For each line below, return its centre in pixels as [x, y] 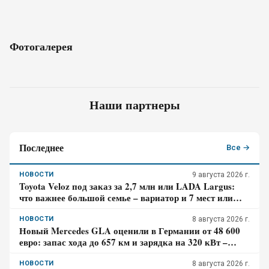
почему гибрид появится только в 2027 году [111, 253]
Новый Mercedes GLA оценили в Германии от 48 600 [130, 231]
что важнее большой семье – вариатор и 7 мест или [126, 198]
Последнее [41, 147]
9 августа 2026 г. [221, 175]
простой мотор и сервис [68, 209]
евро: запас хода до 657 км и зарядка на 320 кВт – [123, 242]
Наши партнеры [134, 105]
